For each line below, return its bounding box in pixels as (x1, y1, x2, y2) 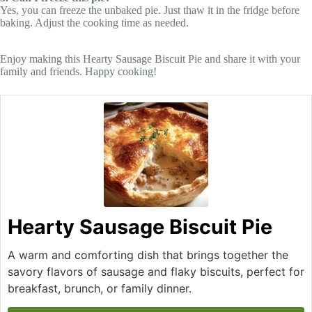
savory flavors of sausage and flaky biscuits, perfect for (8, 264, 304, 279)
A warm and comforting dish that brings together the (8, 247, 288, 262)
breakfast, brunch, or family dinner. (8, 281, 192, 295)
